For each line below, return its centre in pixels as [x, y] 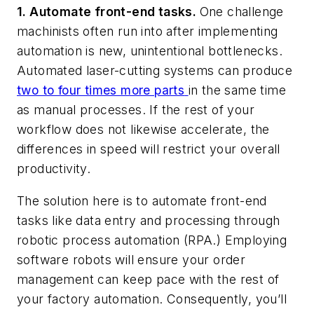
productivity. [54, 169]
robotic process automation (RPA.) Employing [152, 240]
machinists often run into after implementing [148, 32]
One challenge [241, 12]
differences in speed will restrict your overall [149, 149]
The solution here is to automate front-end [142, 200]
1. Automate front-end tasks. [108, 12]
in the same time [237, 90]
